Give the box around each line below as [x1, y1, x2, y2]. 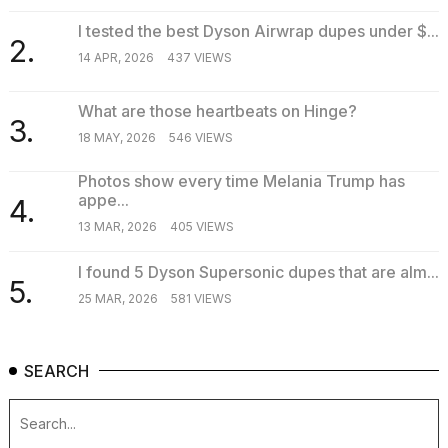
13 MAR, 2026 [77, 219, 157, 235]
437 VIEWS [166, 49, 232, 65]
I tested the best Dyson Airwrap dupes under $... [77, 20, 439, 41]
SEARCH [24, 360, 89, 381]
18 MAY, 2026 [77, 129, 156, 145]
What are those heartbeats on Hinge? [77, 100, 357, 121]
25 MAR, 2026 [77, 290, 158, 306]
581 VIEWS [170, 290, 232, 306]
